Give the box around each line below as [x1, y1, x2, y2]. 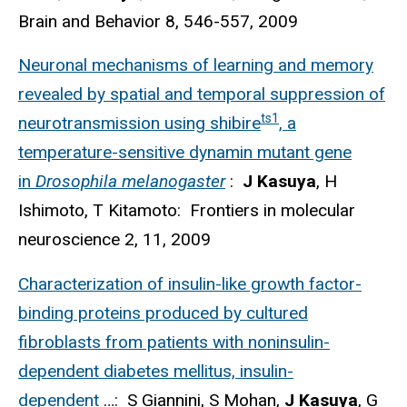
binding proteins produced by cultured [18, 303, 308, 324]
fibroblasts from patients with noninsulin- [18, 332, 330, 353]
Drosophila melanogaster [35, 171, 225, 193]
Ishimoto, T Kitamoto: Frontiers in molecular [18, 200, 355, 222]
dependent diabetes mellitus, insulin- [18, 361, 293, 382]
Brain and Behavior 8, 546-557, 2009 [18, 10, 298, 32]
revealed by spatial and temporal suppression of [18, 84, 385, 105]
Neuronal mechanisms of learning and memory [18, 55, 373, 76]
